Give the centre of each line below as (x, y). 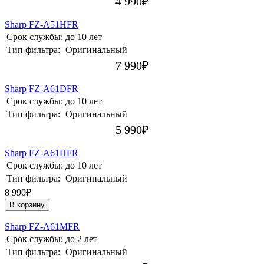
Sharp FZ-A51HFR (42, 25)
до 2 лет (81, 239)
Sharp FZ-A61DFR (42, 89)
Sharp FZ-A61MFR (42, 227)
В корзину (27, 205)
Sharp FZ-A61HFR (42, 153)
